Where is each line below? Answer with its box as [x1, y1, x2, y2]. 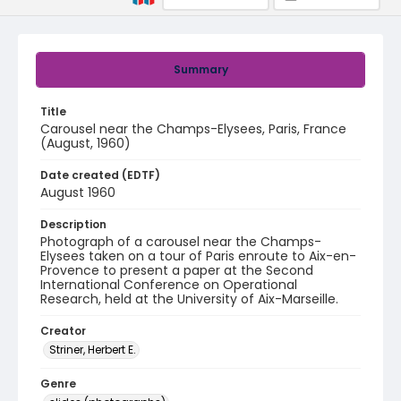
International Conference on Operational [40, 276, 297, 294]
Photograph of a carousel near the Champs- [40, 233, 321, 251]
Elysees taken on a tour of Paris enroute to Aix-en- [40, 247, 356, 265]
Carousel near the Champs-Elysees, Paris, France [40, 120, 346, 138]
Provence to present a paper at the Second [40, 261, 313, 279]
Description [40, 217, 107, 232]
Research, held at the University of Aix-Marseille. [40, 290, 338, 308]
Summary [173, 62, 228, 77]
